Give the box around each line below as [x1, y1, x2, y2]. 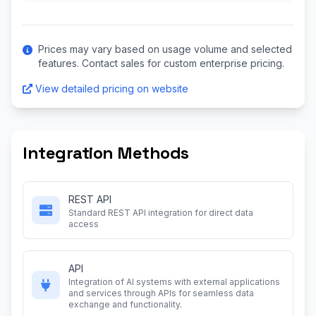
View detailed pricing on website [35, 83, 188, 95]
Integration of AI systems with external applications [68, 276, 280, 287]
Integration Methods [23, 142, 189, 164]
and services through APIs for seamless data [68, 288, 254, 298]
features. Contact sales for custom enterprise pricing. [38, 57, 284, 69]
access [68, 219, 99, 229]
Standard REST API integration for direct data [68, 207, 253, 218]
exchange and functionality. [68, 299, 182, 310]
